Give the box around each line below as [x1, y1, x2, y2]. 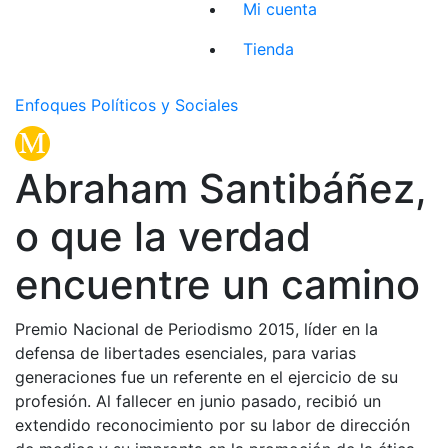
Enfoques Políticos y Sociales [15, 94, 238, 115]
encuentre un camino [15, 259, 420, 309]
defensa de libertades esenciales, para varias [15, 342, 356, 363]
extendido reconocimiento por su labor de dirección [15, 414, 410, 435]
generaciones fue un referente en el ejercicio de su [15, 366, 398, 387]
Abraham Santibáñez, [15, 163, 427, 213]
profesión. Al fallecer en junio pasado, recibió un [15, 390, 381, 411]
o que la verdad [15, 211, 311, 261]
